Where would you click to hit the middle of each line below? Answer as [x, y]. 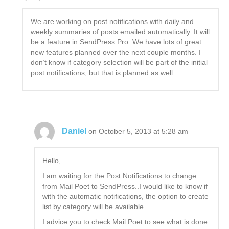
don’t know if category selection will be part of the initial [119, 63]
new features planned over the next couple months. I [116, 52]
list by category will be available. [94, 207]
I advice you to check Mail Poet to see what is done [125, 222]
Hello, [52, 161]
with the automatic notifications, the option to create [126, 197]
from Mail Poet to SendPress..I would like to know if [125, 186]
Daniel [74, 131]
